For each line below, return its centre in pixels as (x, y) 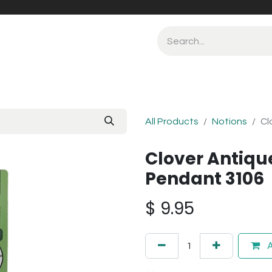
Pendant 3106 (205, 179)
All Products (172, 121)
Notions (229, 121)
